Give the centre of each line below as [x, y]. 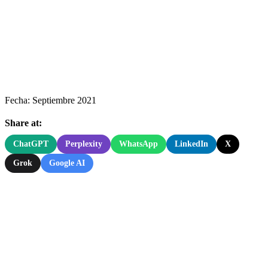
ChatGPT [31, 144]
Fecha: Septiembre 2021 [51, 100]
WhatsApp [138, 144]
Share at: [23, 123]
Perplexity [84, 144]
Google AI [67, 163]
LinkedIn [191, 144]
